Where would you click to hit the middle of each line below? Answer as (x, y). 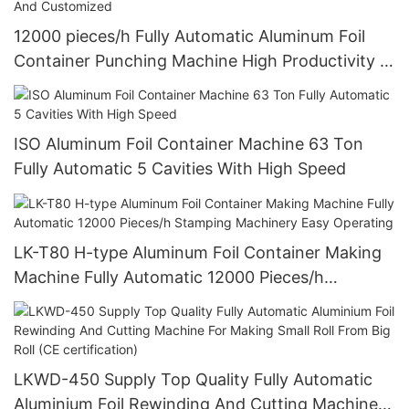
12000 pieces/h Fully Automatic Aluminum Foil (189, 36)
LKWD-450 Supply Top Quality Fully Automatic (193, 380)
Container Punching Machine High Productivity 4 (202, 60)
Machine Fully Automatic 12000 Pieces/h (169, 277)
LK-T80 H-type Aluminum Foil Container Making (198, 252)
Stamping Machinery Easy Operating (155, 301)
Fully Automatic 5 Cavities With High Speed (180, 169)
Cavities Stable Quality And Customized (166, 85)
